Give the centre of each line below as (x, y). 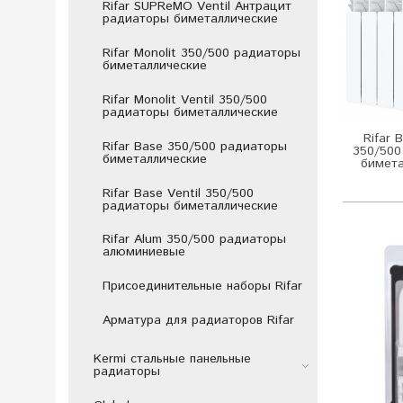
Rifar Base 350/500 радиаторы (194, 146)
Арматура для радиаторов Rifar (198, 320)
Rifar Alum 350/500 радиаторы (194, 240)
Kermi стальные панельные (172, 359)
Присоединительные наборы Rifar (202, 287)
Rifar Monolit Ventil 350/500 (184, 99)
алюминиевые (143, 252)
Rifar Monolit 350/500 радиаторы (201, 54)
